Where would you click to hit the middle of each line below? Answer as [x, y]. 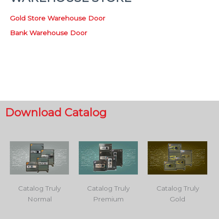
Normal [39, 199]
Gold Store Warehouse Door [57, 18]
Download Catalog [56, 112]
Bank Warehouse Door [48, 33]
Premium [109, 199]
